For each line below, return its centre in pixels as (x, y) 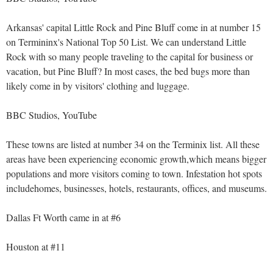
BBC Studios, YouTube (51, 115)
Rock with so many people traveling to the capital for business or (129, 56)
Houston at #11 (36, 246)
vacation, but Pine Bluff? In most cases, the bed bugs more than (128, 71)
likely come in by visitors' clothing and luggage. (98, 86)
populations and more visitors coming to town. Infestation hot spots (134, 173)
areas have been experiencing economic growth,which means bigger (136, 159)
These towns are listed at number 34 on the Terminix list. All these (133, 144)
